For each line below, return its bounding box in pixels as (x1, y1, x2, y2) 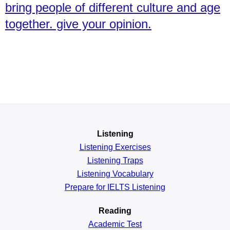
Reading (99, 206, 131, 215)
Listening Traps (87, 156, 143, 165)
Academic (88, 219, 125, 228)
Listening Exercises (79, 142, 151, 151)
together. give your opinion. (5, 16, 151, 31)
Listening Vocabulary (76, 169, 154, 178)
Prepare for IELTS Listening (65, 182, 165, 191)
